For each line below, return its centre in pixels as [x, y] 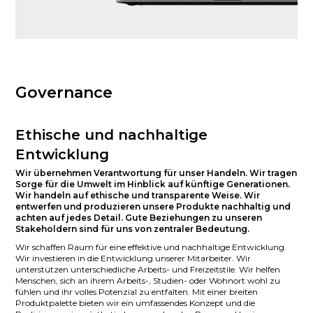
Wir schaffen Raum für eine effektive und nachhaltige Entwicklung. [151, 247]
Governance [64, 93]
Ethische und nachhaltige [112, 135]
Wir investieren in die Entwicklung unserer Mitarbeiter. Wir [133, 259]
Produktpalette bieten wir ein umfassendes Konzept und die [136, 303]
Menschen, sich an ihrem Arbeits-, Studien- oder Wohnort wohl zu [148, 281]
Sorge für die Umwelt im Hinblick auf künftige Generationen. [153, 184]
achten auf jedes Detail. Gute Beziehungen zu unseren [139, 218]
